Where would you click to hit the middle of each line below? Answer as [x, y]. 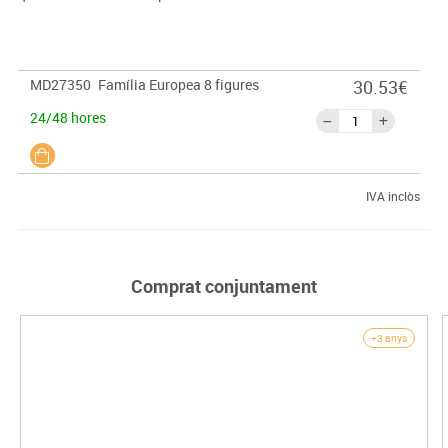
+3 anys [388, 338]
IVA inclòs [392, 196]
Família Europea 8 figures [178, 85]
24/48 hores [67, 118]
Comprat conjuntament [224, 286]
